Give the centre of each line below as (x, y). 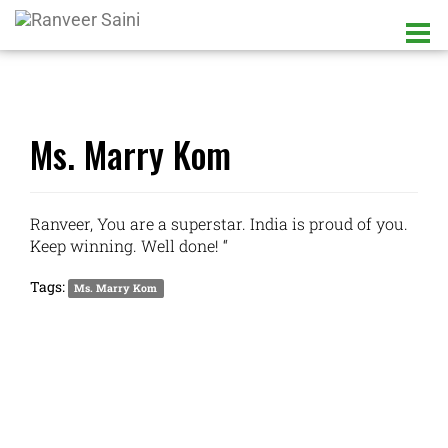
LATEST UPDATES (114, 415)
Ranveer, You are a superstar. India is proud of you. (219, 223)
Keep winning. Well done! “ (129, 245)
